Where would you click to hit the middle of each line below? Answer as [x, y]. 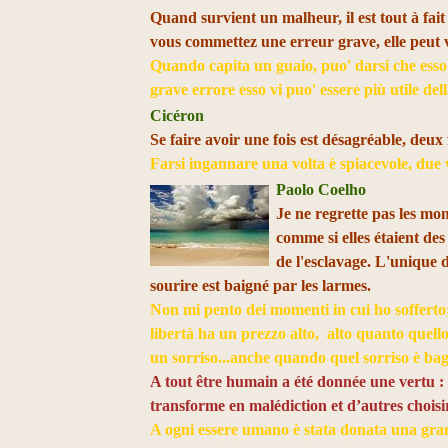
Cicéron [179, 115]
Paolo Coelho [321, 189]
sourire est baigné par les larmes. [261, 285]
